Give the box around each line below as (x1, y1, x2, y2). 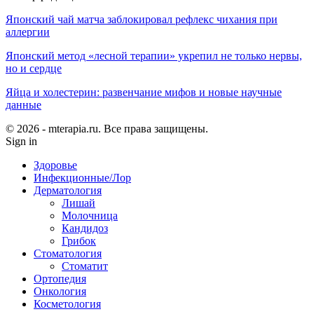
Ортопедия (34, 273, 86, 285)
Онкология (34, 285, 86, 298)
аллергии (6, 26, 50, 39)
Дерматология (34, 184, 102, 197)
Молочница (62, 210, 118, 222)
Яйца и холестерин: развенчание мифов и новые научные (6, 86, 282, 99)
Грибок (62, 235, 96, 247)
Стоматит (62, 260, 108, 273)
